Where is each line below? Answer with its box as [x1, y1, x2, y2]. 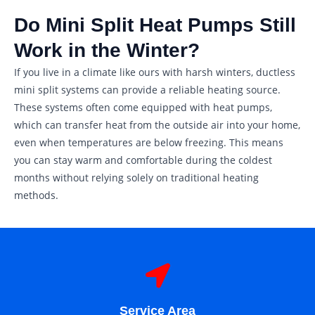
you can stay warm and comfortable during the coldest [14, 153, 272, 167]
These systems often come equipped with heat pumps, [14, 100, 272, 114]
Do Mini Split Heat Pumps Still [14, 13, 296, 36]
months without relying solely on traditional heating [14, 170, 259, 184]
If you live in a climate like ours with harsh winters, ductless [14, 65, 295, 79]
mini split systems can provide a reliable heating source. [14, 82, 281, 96]
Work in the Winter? [14, 39, 200, 61]
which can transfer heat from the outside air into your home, [14, 117, 300, 131]
